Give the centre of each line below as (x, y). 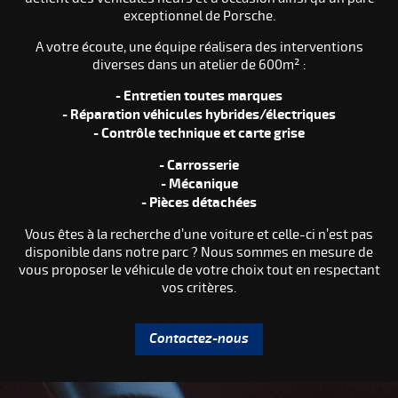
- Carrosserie (199, 165)
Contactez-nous (199, 338)
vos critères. (199, 287)
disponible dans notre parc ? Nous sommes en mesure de (199, 252)
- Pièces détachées (199, 203)
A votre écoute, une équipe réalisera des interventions (199, 47)
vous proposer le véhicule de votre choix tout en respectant (199, 270)
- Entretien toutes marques (199, 96)
